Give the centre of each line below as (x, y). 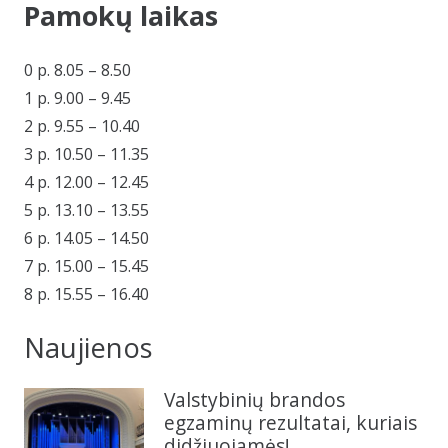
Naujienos (88, 347)
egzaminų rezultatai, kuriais (290, 422)
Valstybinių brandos (254, 399)
